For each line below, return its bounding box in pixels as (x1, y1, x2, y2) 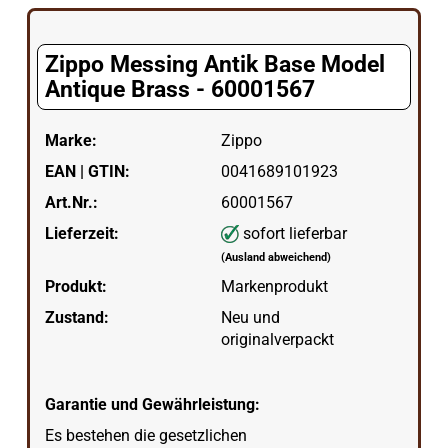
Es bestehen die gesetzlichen (44, 426, 247, 445)
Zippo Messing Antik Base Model (44, 51, 385, 78)
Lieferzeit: (44, 223, 119, 243)
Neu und (221, 307, 281, 327)
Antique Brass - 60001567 (44, 76, 315, 103)
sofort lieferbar (243, 223, 348, 243)
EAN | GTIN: (44, 161, 130, 181)
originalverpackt (221, 329, 335, 349)
